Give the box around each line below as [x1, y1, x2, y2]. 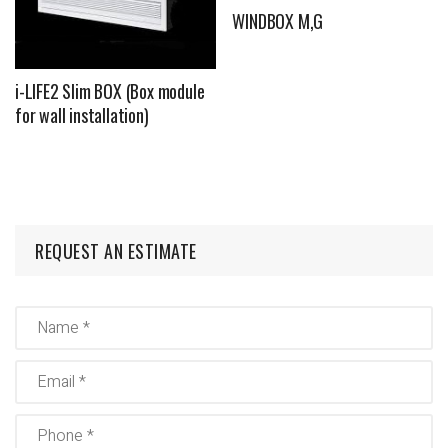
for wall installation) [15, 101, 149, 128]
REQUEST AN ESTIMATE [35, 237, 197, 264]
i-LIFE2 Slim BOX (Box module [15, 77, 205, 104]
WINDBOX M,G [232, 7, 324, 34]
